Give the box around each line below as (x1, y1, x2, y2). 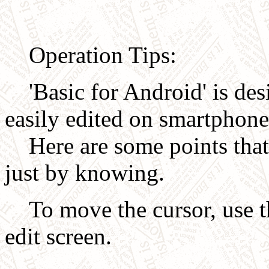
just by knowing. (5, 160, 165, 186)
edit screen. (5, 223, 112, 249)
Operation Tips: (5, 42, 177, 68)
